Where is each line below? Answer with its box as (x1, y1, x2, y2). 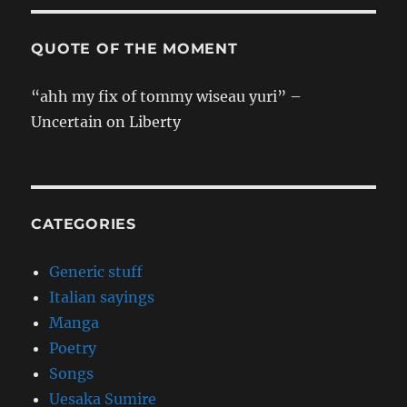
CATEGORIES (31, 214, 136, 233)
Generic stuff (49, 262, 144, 281)
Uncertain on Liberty (31, 112, 182, 131)
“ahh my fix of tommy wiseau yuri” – (31, 86, 303, 105)
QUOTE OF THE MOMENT (31, 39, 238, 57)
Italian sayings (49, 287, 155, 306)
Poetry (49, 338, 97, 357)
